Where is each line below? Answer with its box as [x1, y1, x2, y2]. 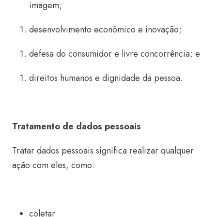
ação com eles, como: [12, 158, 94, 171]
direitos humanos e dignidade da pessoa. [29, 71, 183, 84]
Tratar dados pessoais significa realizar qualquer [12, 144, 194, 157]
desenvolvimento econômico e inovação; [29, 23, 182, 36]
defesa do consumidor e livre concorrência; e [29, 47, 200, 60]
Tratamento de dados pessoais [12, 120, 141, 133]
